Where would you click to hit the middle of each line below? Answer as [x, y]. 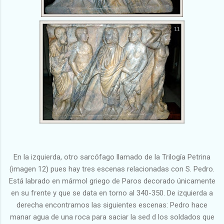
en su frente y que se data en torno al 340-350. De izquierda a [112, 193]
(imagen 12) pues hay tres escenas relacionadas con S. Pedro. [112, 169]
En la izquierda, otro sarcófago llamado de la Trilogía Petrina [112, 157]
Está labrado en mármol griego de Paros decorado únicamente [112, 181]
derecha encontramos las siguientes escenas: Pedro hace [112, 205]
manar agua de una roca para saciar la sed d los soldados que [112, 217]
